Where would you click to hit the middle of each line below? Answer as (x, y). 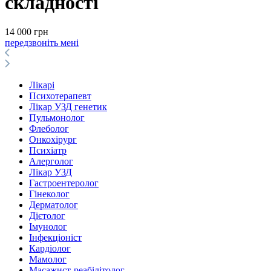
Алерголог (51, 162)
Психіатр (48, 151)
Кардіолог (50, 249)
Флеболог (49, 129)
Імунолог (48, 227)
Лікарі (42, 85)
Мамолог (48, 260)
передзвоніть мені (42, 43)
